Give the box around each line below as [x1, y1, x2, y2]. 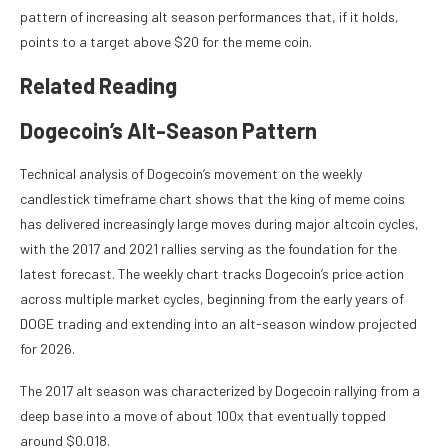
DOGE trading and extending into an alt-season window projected [20, 315, 417, 333]
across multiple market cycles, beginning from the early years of [20, 290, 404, 308]
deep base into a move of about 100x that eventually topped [20, 407, 386, 425]
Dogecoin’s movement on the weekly [144, 165, 362, 183]
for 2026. [20, 340, 78, 358]
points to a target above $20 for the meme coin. [20, 33, 312, 51]
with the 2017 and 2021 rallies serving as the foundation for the [20, 240, 397, 258]
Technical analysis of [20, 165, 144, 183]
